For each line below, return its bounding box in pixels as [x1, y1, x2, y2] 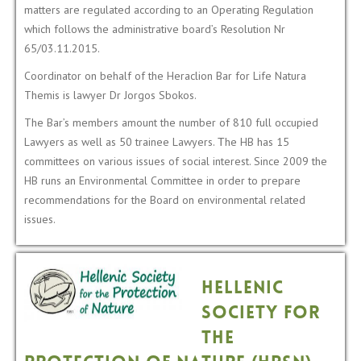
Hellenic [201, 280, 284, 298]
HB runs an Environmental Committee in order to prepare [24, 172, 301, 188]
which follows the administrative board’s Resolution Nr [24, 21, 285, 36]
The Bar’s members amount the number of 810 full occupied [24, 114, 318, 130]
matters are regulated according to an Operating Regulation [24, 2, 313, 17]
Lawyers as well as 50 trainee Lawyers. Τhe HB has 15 [24, 134, 289, 149]
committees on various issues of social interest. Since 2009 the [24, 153, 327, 168]
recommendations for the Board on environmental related [24, 192, 305, 207]
